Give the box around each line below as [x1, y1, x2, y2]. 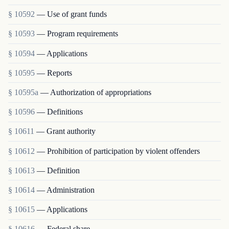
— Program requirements [37, 29, 118, 38]
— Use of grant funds [37, 10, 107, 19]
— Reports [37, 68, 72, 77]
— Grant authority [36, 127, 96, 136]
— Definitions [37, 107, 83, 117]
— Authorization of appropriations [40, 88, 151, 97]
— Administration [37, 185, 95, 194]
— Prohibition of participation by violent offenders [37, 146, 200, 155]
